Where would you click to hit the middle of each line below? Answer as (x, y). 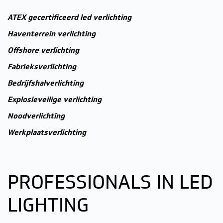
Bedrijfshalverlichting (46, 83)
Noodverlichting (36, 116)
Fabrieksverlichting (42, 67)
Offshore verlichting (43, 51)
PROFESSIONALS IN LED (110, 182)
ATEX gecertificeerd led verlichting (69, 18)
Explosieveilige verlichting (55, 100)
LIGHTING (48, 205)
